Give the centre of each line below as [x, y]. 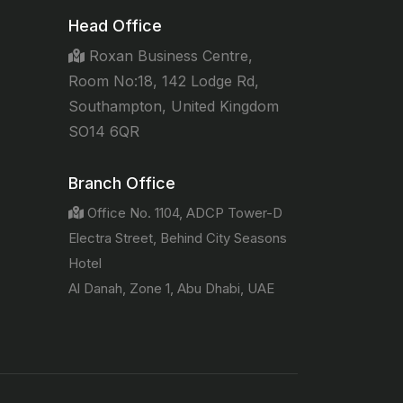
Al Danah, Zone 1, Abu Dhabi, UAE [171, 288]
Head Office [115, 25]
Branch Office [122, 183]
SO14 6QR [104, 131]
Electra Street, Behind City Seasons [178, 237]
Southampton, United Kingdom [174, 106]
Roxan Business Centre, [169, 55]
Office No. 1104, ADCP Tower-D [183, 212]
